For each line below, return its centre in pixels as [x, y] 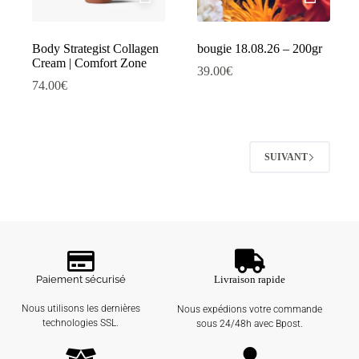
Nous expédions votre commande [250, 310]
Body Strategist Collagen [95, 49]
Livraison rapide [250, 280]
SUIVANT [286, 157]
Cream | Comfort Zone [89, 63]
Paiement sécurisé [81, 280]
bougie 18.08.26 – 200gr [260, 49]
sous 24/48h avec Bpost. [250, 324]
